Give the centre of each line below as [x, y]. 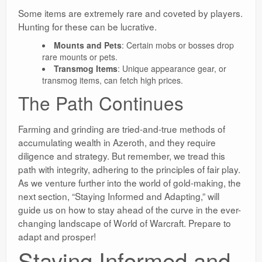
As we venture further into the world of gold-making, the [130, 183]
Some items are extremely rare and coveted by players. [130, 13]
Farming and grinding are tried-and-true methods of [122, 129]
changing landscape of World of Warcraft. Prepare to [125, 223]
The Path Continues [101, 103]
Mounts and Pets [87, 45]
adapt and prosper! [57, 237]
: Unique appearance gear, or [172, 69]
